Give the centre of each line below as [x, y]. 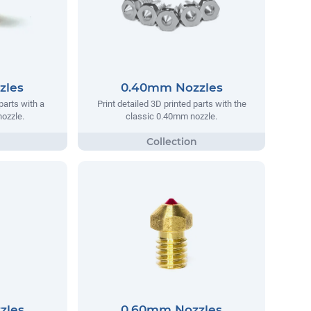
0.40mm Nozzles [171, 88]
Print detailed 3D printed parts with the [171, 104]
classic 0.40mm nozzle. [171, 117]
